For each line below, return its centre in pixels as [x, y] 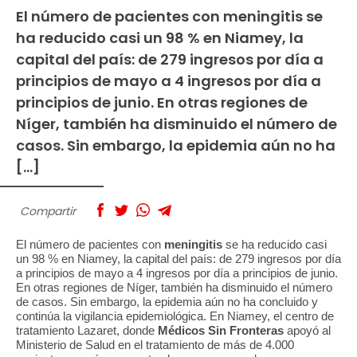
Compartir [48, 211]
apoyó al [309, 331]
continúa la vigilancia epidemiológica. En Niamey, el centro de [175, 316]
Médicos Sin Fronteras [222, 331]
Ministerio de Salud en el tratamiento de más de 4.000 [155, 345]
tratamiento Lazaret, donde [87, 331]
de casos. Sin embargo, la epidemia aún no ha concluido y [167, 302]
